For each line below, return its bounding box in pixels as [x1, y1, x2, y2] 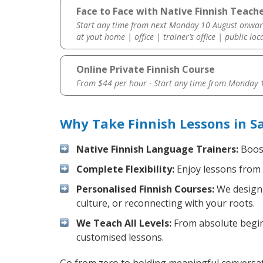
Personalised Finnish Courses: [76, 183, 214, 196]
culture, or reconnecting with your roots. [76, 197, 255, 210]
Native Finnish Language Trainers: [76, 143, 238, 156]
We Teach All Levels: [76, 217, 171, 230]
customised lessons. [76, 231, 164, 244]
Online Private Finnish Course [76, 63, 215, 76]
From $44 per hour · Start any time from [76, 77, 228, 89]
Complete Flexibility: [76, 163, 174, 176]
